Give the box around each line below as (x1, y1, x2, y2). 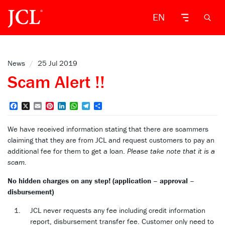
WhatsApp (78, 101, 113, 111)
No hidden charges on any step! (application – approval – (8, 176, 194, 186)
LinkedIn (66, 101, 95, 111)
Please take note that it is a (127, 146, 215, 156)
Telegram (90, 101, 121, 111)
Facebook (18, 101, 50, 111)
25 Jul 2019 (38, 58, 77, 68)
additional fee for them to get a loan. (8, 146, 127, 156)
